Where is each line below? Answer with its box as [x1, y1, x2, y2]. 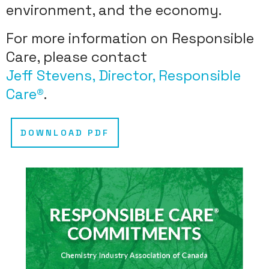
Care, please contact [6, 47, 147, 66]
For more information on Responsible [6, 28, 254, 47]
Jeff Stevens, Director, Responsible [6, 65, 241, 85]
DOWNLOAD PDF [20, 127, 109, 138]
